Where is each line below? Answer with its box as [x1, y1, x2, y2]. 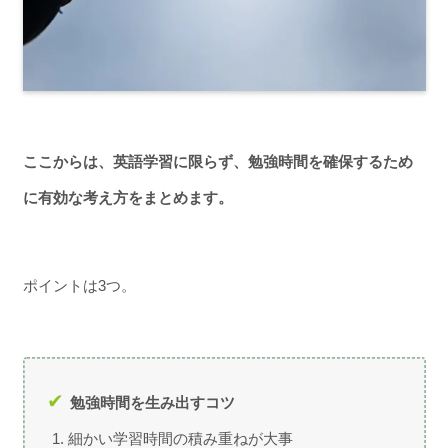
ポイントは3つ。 [22, 277, 136, 295]
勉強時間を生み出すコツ [69, 393, 235, 411]
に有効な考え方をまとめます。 [22, 188, 233, 206]
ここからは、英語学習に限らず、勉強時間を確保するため [22, 152, 413, 170]
